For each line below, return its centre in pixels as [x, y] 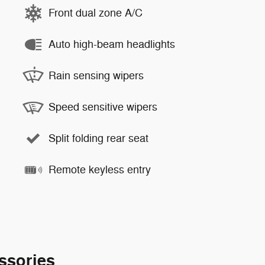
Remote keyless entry [100, 170]
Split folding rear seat [98, 138]
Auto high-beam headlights [112, 44]
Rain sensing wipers [96, 76]
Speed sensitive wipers [103, 107]
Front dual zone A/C [96, 13]
